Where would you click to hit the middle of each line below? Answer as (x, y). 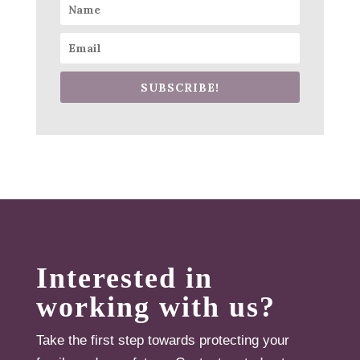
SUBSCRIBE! (180, 88)
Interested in (124, 278)
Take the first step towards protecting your (162, 341)
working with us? (155, 307)
